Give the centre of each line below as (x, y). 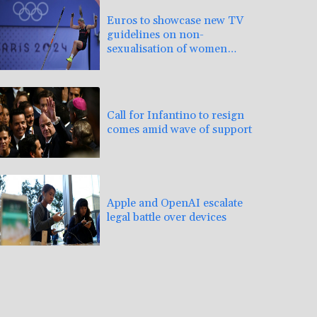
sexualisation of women (167, 48)
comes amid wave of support (179, 129)
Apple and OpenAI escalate (175, 203)
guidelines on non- (155, 34)
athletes (126, 63)
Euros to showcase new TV (175, 20)
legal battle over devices (167, 217)
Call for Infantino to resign (175, 115)
